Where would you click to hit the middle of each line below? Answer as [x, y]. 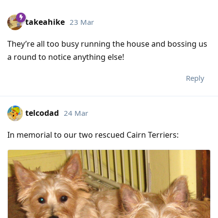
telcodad [42, 113]
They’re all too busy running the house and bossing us [107, 44]
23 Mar [82, 22]
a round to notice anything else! [66, 57]
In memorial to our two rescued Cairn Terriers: [93, 135]
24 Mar [76, 113]
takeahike [45, 22]
